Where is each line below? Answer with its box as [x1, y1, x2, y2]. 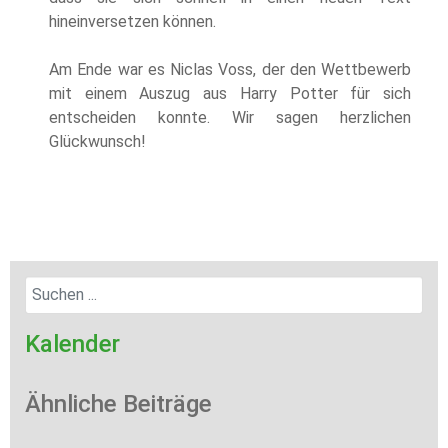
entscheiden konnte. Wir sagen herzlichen [49, 108, 411, 128]
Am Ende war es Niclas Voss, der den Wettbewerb [49, 60, 411, 80]
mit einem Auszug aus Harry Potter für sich [49, 84, 411, 104]
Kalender [25, 330, 120, 359]
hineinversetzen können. [49, 12, 216, 32]
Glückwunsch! [49, 132, 146, 152]
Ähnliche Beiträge [25, 390, 212, 419]
